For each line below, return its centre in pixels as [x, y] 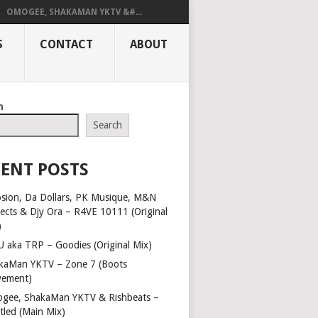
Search [108, 125]
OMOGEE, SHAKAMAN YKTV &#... [74, 12]
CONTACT [66, 44]
